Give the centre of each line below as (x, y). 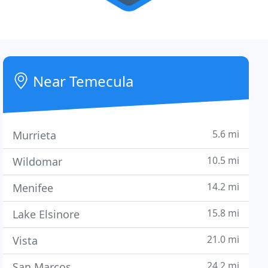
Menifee (33, 188)
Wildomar (38, 162)
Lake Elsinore (46, 214)
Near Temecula (82, 81)
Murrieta (35, 135)
